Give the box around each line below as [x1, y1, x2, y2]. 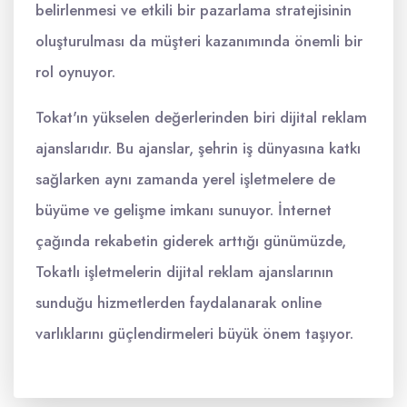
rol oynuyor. [35, 61, 115, 83]
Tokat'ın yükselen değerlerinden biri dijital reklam [35, 106, 367, 128]
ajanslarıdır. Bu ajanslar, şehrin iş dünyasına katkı [35, 137, 361, 159]
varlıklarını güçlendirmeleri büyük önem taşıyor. [35, 323, 353, 344]
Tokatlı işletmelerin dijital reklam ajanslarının [35, 261, 333, 283]
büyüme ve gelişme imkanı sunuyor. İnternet [35, 199, 332, 221]
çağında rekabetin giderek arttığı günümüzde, [35, 230, 346, 252]
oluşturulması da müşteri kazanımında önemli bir [35, 30, 362, 52]
